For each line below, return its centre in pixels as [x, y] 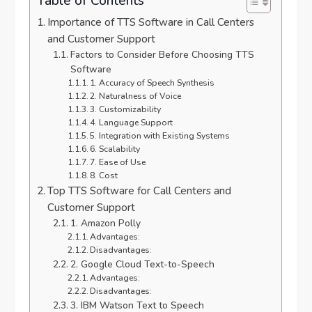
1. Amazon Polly [105, 223]
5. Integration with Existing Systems [160, 135]
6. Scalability [115, 149]
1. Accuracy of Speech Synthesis [153, 83]
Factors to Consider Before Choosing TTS [162, 54]
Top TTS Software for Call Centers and [140, 190]
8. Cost [104, 175]
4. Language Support [132, 122]
